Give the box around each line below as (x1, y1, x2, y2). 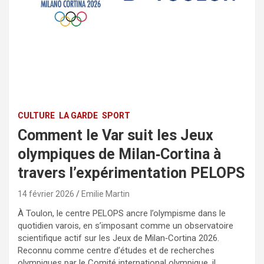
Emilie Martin (81, 189, 130, 199)
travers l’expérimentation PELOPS (18, 164, 245, 181)
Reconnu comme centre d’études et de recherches (18, 245, 214, 256)
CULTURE (18, 110, 55, 120)
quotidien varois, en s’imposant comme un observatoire (18, 220, 233, 231)
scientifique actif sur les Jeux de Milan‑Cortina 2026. (18, 232, 219, 243)
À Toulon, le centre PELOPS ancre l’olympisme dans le (18, 207, 226, 219)
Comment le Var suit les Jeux (18, 126, 213, 144)
